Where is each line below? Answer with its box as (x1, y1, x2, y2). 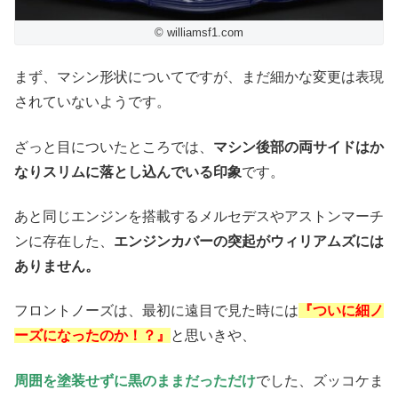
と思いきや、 (171, 328, 256, 344)
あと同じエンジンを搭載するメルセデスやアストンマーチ (14, 208, 384, 224)
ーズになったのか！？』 (14, 328, 171, 344)
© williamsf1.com (155, 25, 243, 39)
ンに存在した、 (14, 233, 114, 249)
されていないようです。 (14, 94, 171, 110)
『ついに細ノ (298, 303, 384, 319)
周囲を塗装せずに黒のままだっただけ (14, 372, 256, 388)
